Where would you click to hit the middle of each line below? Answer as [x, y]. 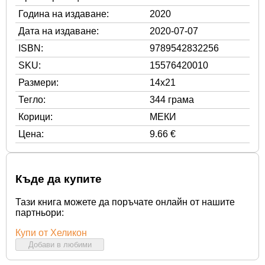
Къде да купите [59, 179]
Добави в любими [60, 244]
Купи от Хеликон [51, 232]
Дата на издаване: [59, 31]
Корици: [35, 117]
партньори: [40, 212]
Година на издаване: [64, 14]
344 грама [172, 99]
